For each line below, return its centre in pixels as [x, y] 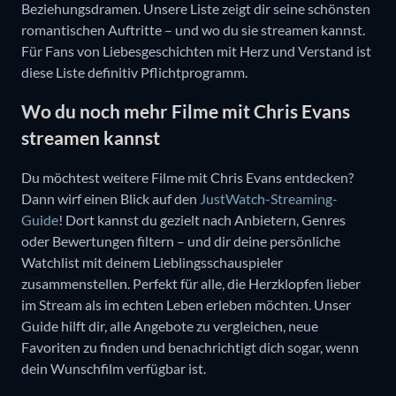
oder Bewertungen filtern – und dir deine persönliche [181, 240]
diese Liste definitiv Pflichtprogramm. [134, 72]
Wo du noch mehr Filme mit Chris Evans [186, 111]
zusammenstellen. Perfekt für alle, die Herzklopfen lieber [191, 283]
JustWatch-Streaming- [267, 198]
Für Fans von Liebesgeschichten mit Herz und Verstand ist [196, 50]
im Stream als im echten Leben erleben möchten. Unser [186, 304]
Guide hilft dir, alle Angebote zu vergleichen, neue [170, 325]
